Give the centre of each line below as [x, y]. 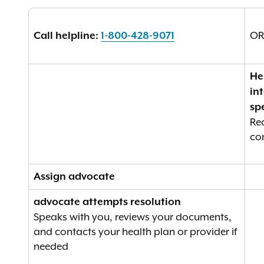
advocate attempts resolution [107, 202]
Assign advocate [74, 177]
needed [51, 246]
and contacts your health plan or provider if [135, 232]
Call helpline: [67, 36]
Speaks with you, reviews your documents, [133, 217]
